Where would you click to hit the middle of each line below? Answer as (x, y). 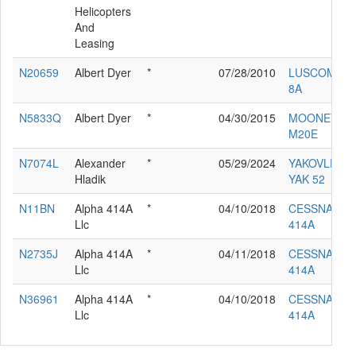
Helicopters (103, 11)
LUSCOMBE (319, 72)
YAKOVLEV (316, 163)
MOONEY (313, 117)
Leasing (95, 43)
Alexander (100, 163)
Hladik (90, 178)
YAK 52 (307, 178)
